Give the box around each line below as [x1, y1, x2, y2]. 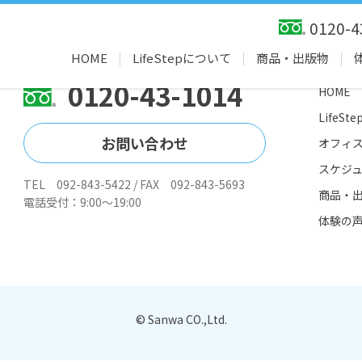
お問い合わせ [101, 133, 188, 154]
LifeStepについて [133, 49, 231, 66]
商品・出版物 [256, 49, 329, 66]
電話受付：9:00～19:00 [23, 194, 141, 210]
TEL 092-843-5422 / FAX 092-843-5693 [23, 176, 245, 192]
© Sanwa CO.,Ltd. [135, 311, 227, 327]
